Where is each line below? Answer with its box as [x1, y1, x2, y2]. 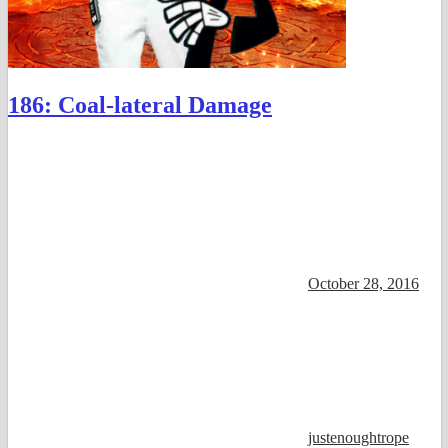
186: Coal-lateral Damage [8, 91, 272, 118]
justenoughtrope [308, 428, 409, 446]
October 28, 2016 [308, 274, 419, 292]
